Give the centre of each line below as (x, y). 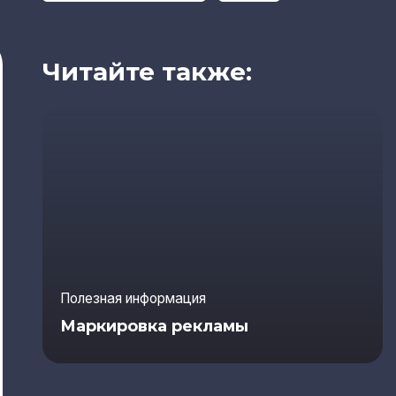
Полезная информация (133, 298)
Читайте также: (147, 71)
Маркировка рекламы (154, 326)
